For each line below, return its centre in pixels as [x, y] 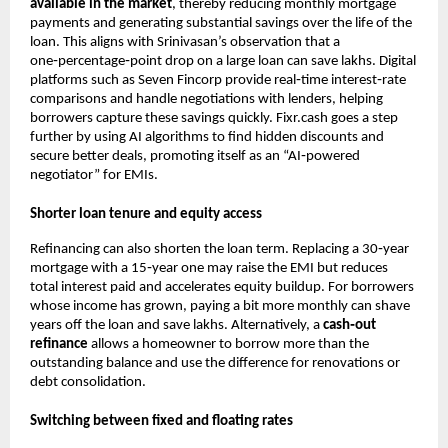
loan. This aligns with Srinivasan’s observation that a [185, 42]
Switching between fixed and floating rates [161, 421]
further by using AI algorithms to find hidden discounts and [207, 137]
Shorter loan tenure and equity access [146, 215]
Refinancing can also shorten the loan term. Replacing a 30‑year [219, 249]
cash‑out [349, 325]
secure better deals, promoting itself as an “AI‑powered [195, 156]
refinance [59, 344]
